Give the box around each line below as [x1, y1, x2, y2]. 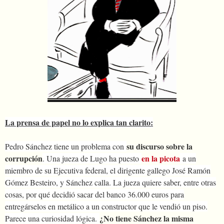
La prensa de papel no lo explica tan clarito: [5, 116, 153, 128]
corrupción [5, 152, 42, 164]
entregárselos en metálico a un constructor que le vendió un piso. [5, 200, 207, 211]
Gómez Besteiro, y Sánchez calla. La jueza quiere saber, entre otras [5, 176, 216, 187]
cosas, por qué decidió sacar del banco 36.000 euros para [5, 188, 184, 199]
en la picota [141, 152, 180, 164]
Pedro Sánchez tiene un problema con [5, 140, 126, 151]
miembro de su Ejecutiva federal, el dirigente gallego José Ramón [5, 164, 210, 175]
